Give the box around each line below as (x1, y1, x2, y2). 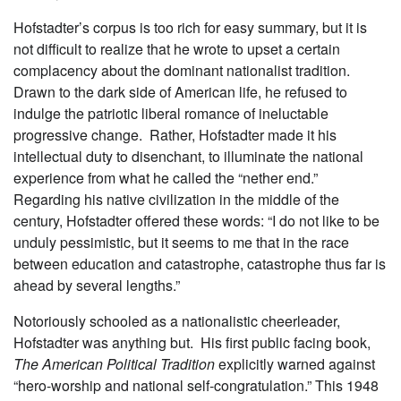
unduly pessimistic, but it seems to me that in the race (13, 231, 349, 252)
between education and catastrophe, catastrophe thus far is (13, 252, 386, 274)
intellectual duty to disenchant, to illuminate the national (13, 145, 363, 166)
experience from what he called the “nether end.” (13, 166, 318, 188)
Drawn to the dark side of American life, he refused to (13, 81, 347, 102)
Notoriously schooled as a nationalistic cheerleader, (13, 310, 340, 331)
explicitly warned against (215, 353, 375, 374)
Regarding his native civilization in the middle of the (13, 188, 339, 209)
